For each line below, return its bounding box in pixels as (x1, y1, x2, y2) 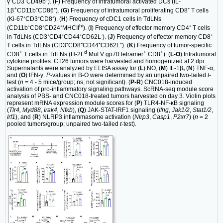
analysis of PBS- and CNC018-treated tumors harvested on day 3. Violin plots (7, 93, 216, 100)
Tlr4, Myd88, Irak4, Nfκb (9, 107, 73, 114)
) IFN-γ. (25, 72, 46, 79)
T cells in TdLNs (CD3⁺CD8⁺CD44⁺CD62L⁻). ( (7, 42, 129, 49)
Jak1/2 (172, 107, 190, 114)
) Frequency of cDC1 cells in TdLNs (66, 15, 161, 23)
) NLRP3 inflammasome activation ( (39, 113, 134, 121)
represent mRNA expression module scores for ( (7, 100, 136, 107)
